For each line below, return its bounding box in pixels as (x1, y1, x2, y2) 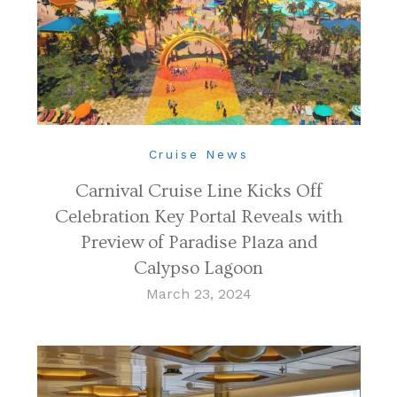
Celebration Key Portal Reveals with (54, 206, 343, 227)
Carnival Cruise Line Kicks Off (74, 180, 323, 201)
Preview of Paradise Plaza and (80, 231, 317, 253)
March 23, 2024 (145, 284, 252, 302)
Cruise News (148, 146, 249, 161)
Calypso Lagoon (134, 257, 263, 278)
